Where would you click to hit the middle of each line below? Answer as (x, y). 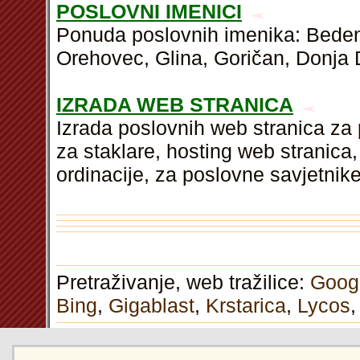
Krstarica (246, 305)
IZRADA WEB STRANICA (175, 104)
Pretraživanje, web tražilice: (183, 282)
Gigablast (151, 305)
